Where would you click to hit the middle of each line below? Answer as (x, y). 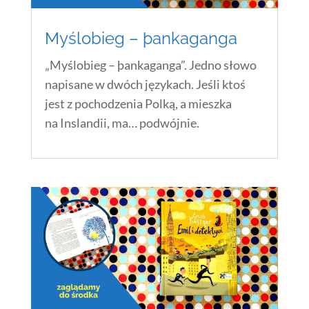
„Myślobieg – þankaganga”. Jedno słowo (150, 64)
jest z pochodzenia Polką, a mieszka (138, 103)
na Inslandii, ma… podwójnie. (122, 122)
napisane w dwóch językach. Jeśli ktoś (145, 84)
